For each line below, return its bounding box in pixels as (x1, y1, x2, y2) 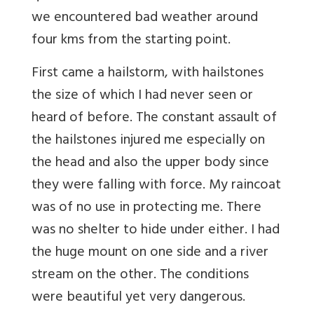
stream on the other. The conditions (32, 263, 249, 289)
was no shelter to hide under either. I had (32, 218, 280, 245)
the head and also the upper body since (32, 151, 269, 177)
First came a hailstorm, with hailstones (32, 61, 264, 88)
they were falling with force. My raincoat (32, 173, 281, 200)
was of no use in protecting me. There (32, 196, 261, 222)
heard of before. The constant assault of (32, 106, 277, 132)
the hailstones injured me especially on (32, 128, 265, 155)
